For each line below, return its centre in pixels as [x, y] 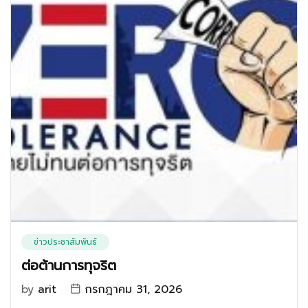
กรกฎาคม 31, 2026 [133, 289]
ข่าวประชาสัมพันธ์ [65, 242]
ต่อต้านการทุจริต [69, 265]
